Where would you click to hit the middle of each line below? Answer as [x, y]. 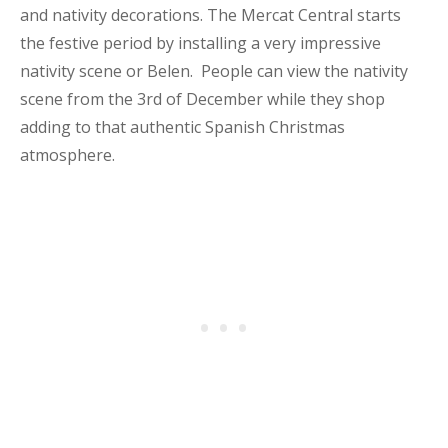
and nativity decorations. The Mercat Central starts [210, 15]
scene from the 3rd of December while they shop [202, 99]
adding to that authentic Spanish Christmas [182, 127]
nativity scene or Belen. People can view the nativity [214, 71]
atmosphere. [67, 155]
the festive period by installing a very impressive [200, 43]
